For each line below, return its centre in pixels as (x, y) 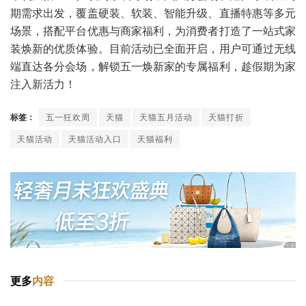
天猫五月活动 (166, 116)
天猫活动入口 (95, 138)
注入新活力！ (43, 84)
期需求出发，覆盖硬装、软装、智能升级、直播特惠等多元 (153, 13)
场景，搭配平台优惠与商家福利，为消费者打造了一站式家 (153, 31)
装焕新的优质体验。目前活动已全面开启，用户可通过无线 (153, 48)
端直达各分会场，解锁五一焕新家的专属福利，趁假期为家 (153, 66)
